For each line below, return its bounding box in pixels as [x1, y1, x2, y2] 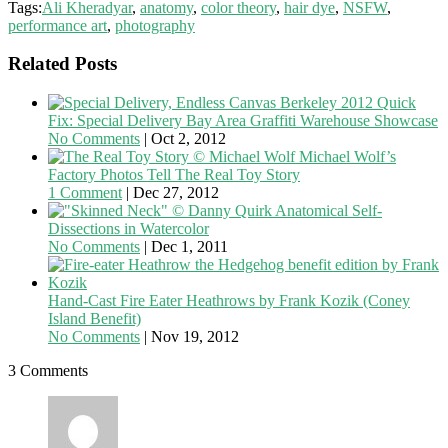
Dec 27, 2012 [133, 184, 219, 202]
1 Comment [48, 184, 122, 202]
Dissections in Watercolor [48, 220, 209, 238]
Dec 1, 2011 [151, 238, 228, 256]
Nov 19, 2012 [151, 328, 239, 346]
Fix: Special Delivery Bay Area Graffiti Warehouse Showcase [48, 112, 438, 130]
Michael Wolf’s [299, 148, 396, 166]
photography [115, 16, 195, 34]
